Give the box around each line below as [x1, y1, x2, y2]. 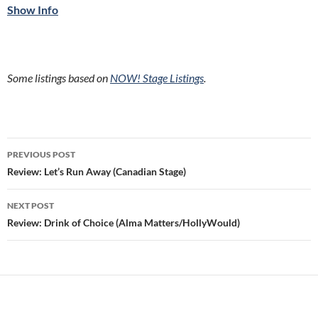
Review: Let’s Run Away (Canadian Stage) [7, 165, 186, 177]
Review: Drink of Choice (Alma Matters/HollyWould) [7, 216, 240, 229]
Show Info [7, 3, 58, 16]
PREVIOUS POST [7, 149, 75, 160]
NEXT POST [7, 200, 54, 211]
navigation [6, 163, 94, 185]
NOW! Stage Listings [110, 71, 204, 84]
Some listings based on [7, 71, 110, 84]
